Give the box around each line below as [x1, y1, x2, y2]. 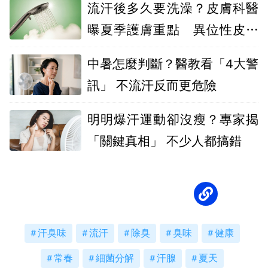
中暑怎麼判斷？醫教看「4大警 [87, 56, 258, 72]
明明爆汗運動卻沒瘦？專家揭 [87, 112, 258, 127]
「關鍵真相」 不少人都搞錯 [166, 133, 242, 149]
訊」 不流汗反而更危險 [87, 78, 217, 93]
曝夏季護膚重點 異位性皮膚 [87, 22, 258, 38]
